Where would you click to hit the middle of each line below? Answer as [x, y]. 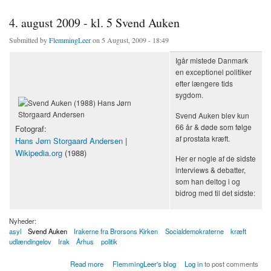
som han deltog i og [208, 181]
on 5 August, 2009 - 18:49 [130, 40]
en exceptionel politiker [214, 72]
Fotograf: [32, 129]
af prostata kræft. [203, 138]
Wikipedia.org [39, 153]
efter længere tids [204, 83]
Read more [87, 264]
